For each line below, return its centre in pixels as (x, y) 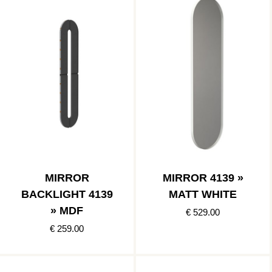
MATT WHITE (203, 194)
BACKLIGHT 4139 (67, 194)
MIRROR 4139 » (203, 178)
